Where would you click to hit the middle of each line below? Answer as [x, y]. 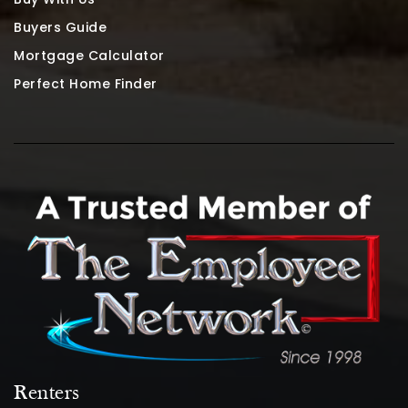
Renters [47, 393]
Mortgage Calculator [89, 55]
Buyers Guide [60, 27]
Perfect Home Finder [86, 83]
